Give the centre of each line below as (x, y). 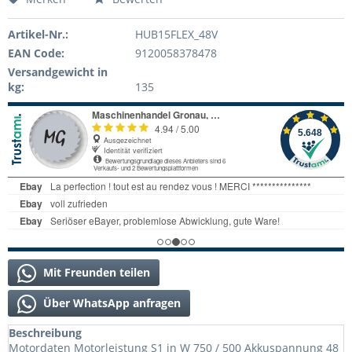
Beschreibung (45, 332)
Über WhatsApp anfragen (110, 302)
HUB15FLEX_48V (176, 34)
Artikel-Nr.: (38, 34)
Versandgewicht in (58, 71)
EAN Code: (36, 53)
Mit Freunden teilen (95, 272)
